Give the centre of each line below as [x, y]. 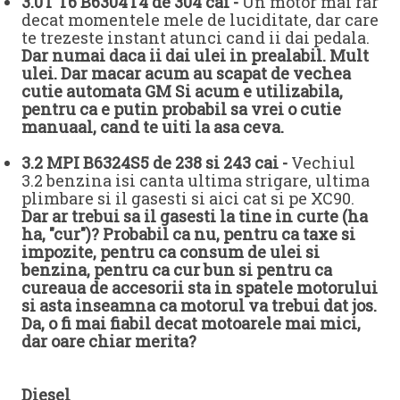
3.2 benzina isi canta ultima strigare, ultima [196, 181]
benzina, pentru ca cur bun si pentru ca [177, 270]
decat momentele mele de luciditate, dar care [200, 20]
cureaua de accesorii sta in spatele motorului [200, 288]
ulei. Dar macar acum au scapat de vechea [186, 74]
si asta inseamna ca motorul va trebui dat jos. [199, 306]
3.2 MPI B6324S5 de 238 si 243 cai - [154, 163]
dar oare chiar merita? [109, 342]
